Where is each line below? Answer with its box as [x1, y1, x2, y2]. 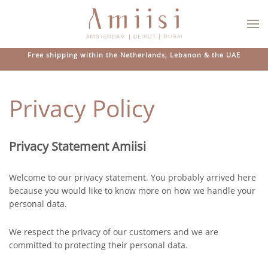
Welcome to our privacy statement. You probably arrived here [9, 172, 256, 183]
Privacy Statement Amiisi [9, 138, 146, 154]
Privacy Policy [9, 92, 155, 124]
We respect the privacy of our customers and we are [9, 226, 218, 237]
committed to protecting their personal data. [9, 239, 188, 251]
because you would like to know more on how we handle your [9, 185, 255, 196]
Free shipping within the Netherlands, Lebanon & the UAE [28, 50, 240, 59]
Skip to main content [28, 28, 110, 39]
